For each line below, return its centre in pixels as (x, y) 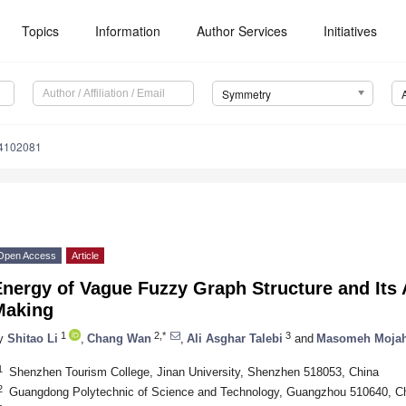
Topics (41, 31)
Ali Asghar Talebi (235, 338)
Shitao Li (33, 338)
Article (85, 256)
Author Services (242, 31)
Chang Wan (119, 338)
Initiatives (351, 31)
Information (128, 31)
